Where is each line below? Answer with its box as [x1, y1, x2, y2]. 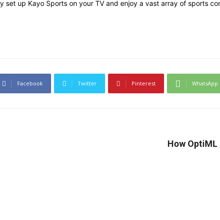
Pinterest [132, 80, 156, 87]
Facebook [17, 80, 43, 87]
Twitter [78, 80, 97, 87]
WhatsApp [192, 80, 218, 87]
